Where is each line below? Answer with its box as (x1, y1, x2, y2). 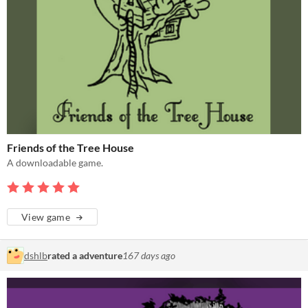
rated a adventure (47, 250, 122, 262)
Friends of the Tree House (7, 141, 134, 155)
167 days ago (122, 250, 175, 262)
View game (21, 211, 71, 223)
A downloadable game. (7, 157, 103, 169)
